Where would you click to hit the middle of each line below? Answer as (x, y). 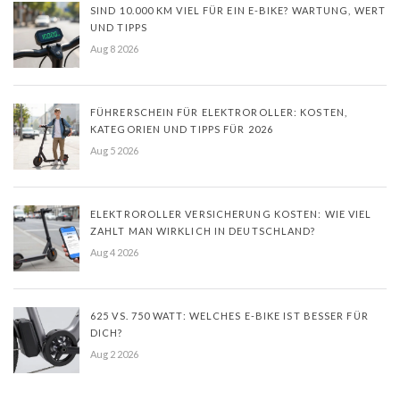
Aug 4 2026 (114, 252)
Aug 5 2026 (114, 150)
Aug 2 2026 (114, 354)
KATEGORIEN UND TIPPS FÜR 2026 (182, 129)
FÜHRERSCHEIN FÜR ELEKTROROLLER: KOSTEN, (219, 112)
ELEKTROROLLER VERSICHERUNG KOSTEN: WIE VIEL (231, 213)
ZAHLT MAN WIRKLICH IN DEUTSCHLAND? (203, 230)
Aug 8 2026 (114, 48)
